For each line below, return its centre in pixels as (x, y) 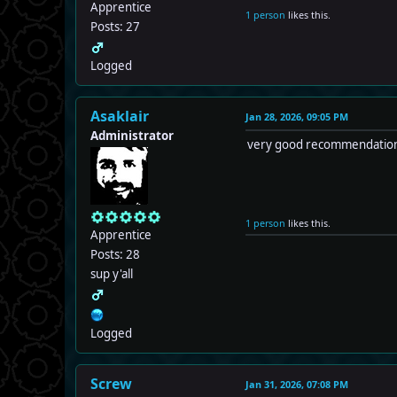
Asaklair (120, 117)
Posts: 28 (115, 255)
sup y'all (112, 274)
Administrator (132, 136)
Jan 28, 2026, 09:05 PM (297, 117)
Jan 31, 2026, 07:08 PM (297, 385)
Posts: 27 (115, 27)
